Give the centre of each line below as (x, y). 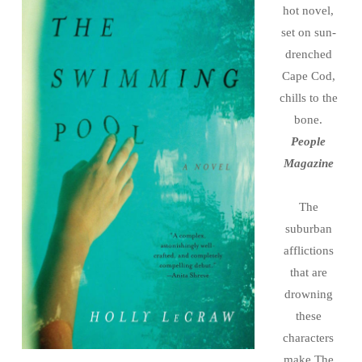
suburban (308, 228)
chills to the (308, 97)
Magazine (308, 163)
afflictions (308, 250)
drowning (308, 294)
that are (308, 272)
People (308, 141)
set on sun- (308, 32)
